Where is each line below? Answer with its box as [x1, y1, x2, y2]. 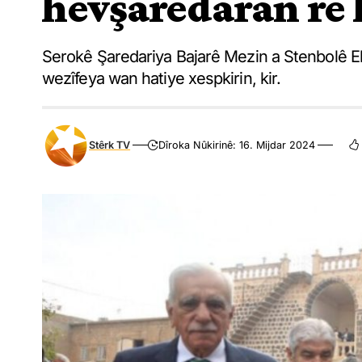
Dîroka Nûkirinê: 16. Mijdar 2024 [158, 139, 316, 151]
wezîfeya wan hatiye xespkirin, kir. [42, 68, 281, 88]
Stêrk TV [89, 139, 131, 151]
